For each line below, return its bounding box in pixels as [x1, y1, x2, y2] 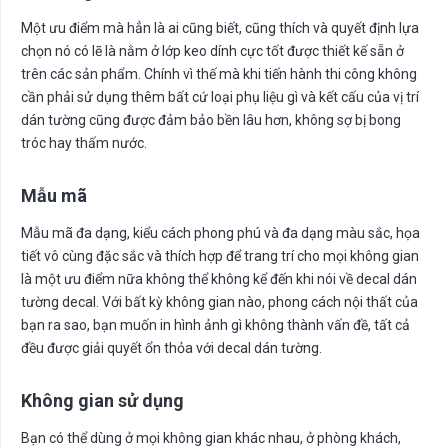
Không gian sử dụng [21, 389, 184, 411]
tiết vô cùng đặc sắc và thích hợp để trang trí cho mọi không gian [21, 247, 419, 264]
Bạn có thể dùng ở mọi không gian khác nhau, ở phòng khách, [21, 429, 401, 446]
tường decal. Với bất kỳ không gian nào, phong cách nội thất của [21, 293, 418, 310]
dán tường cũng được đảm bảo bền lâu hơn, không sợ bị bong [21, 111, 401, 128]
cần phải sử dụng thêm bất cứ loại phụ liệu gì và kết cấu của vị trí [21, 88, 419, 105]
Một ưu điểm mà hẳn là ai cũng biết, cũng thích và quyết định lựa [21, 19, 419, 36]
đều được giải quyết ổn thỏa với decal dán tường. [21, 339, 322, 356]
